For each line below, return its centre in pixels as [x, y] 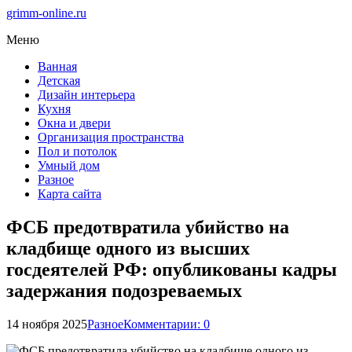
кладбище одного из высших [128, 248]
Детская [59, 81]
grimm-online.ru [46, 13]
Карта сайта [70, 194]
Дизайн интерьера [86, 95]
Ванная [57, 66]
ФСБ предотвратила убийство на [148, 227]
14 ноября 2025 [47, 324]
